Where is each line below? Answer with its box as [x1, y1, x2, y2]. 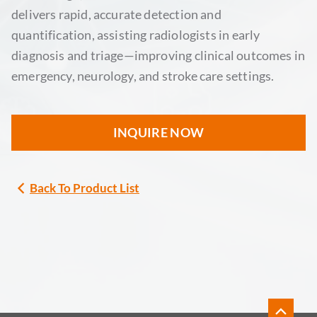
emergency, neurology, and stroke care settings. [11, 68, 275, 84]
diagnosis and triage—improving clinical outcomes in [11, 47, 306, 64]
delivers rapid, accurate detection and [11, 6, 221, 23]
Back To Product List [30, 180, 139, 196]
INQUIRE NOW [113, 125, 204, 141]
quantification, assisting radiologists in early [11, 27, 260, 43]
